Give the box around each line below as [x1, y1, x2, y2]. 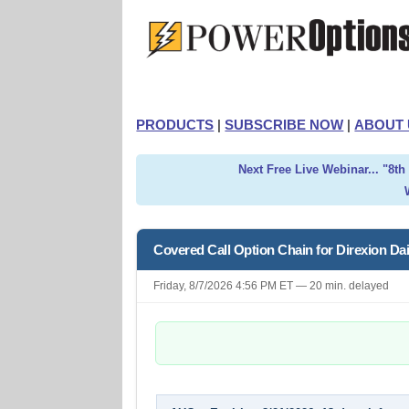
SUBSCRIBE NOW [225, 117, 344, 132]
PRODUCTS [136, 117, 215, 132]
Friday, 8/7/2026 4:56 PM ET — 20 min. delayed [153, 279, 390, 292]
